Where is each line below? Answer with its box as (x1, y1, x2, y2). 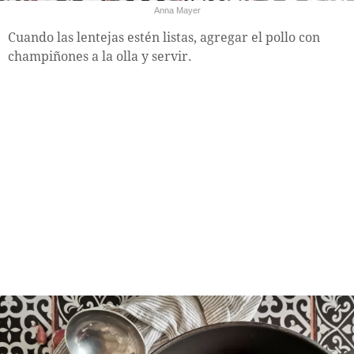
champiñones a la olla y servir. (8, 48, 192, 64)
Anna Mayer (153, 5, 201, 15)
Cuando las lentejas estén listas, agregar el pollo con (8, 29, 320, 45)
